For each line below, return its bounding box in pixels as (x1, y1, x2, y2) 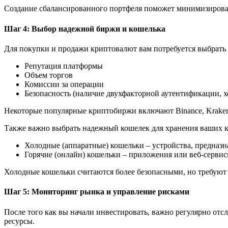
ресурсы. (4, 216, 35, 225)
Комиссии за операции (24, 80, 104, 89)
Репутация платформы (24, 62, 103, 70)
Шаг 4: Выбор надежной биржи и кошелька (4, 24, 165, 33)
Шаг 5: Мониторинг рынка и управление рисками (4, 187, 189, 196)
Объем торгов (24, 71, 73, 79)
